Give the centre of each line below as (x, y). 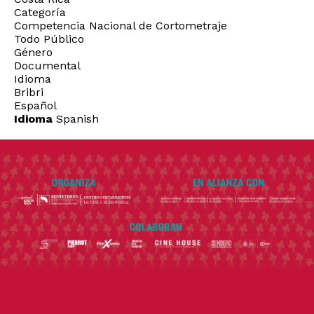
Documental (47, 65)
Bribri (29, 92)
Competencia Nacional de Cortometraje (121, 25)
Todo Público (49, 39)
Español (35, 105)
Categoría (40, 12)
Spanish (76, 118)
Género (33, 52)
